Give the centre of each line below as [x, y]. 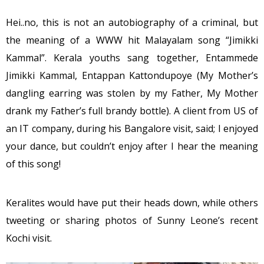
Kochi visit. [29, 238]
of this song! [33, 164]
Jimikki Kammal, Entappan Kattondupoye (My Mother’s [132, 75]
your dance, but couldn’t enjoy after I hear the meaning [132, 146]
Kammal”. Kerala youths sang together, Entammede [132, 57]
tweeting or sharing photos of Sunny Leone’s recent [132, 220]
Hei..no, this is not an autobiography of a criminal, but [132, 22]
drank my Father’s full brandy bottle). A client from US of [132, 110]
